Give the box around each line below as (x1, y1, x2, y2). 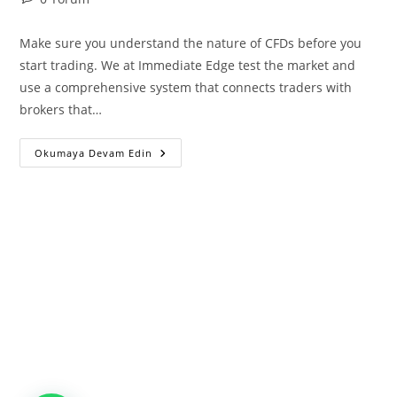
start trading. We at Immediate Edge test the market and (19, 57, 356, 74)
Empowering (152, 182, 236, 198)
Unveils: (152, 169, 206, 186)
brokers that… (19, 101, 103, 118)
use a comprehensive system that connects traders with (19, 79, 353, 96)
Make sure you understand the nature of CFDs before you (19, 35, 362, 51)
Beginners (152, 194, 221, 211)
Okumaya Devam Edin (35, 146, 153, 160)
